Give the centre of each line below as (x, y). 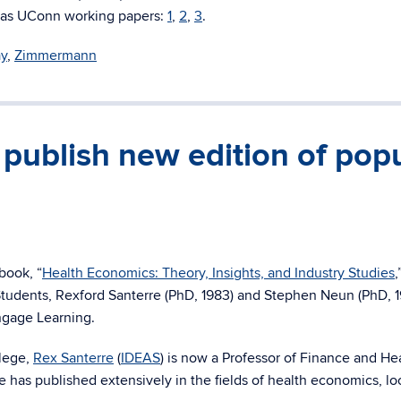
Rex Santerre (73, 358)
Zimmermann (55, 55)
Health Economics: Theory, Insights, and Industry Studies (218, 273)
